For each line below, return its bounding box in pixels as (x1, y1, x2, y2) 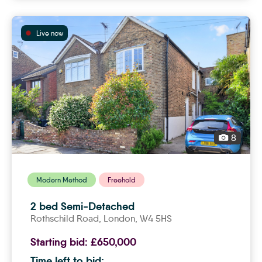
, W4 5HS (135, 213, 172, 225)
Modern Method (36, 175, 87, 185)
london (108, 213, 135, 225)
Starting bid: (30, 235, 91, 249)
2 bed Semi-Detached (30, 199, 135, 213)
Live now (36, 28, 63, 37)
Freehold (108, 175, 136, 185)
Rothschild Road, (30, 213, 104, 225)
